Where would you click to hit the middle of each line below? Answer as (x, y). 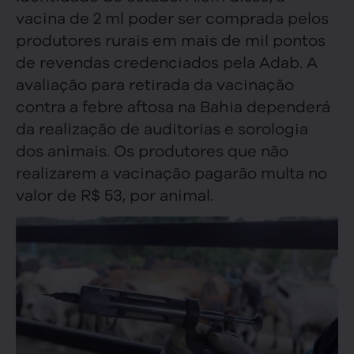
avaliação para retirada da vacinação (155, 83)
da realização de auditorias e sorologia (162, 127)
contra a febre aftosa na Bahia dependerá (173, 105)
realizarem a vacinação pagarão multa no (171, 171)
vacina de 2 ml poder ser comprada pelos (172, 17)
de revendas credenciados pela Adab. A (167, 61)
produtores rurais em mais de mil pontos (171, 39)
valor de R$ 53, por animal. (115, 194)
